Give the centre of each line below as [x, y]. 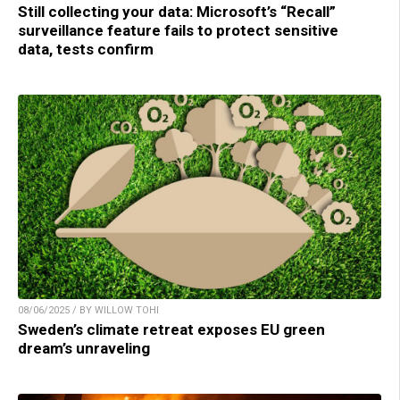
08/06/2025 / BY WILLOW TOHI [88, 310]
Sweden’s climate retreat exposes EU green [171, 329]
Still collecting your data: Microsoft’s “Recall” [177, 11]
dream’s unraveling [84, 348]
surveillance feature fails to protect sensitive [178, 30]
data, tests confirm [86, 49]
